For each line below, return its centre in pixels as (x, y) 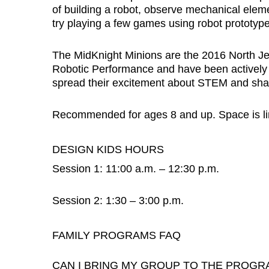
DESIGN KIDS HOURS (108, 149)
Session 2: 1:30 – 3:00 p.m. (118, 201)
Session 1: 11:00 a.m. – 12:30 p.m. (136, 169)
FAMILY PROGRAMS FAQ (116, 236)
